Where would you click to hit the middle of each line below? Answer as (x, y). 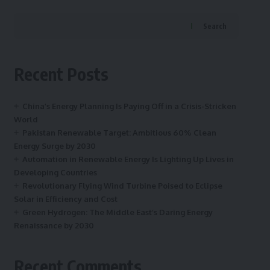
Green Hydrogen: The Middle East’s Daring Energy (117, 212)
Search (215, 26)
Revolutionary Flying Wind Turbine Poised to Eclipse (122, 186)
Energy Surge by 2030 (55, 146)
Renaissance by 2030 (54, 225)
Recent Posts (61, 74)
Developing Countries (55, 172)
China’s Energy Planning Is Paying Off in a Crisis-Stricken (129, 106)
